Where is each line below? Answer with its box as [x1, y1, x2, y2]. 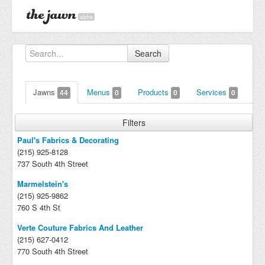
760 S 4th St [17, 202, 60, 213]
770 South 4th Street [17, 245, 88, 257]
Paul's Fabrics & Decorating [17, 134, 119, 146]
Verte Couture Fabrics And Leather [17, 222, 143, 233]
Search [135, 47, 161, 59]
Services [196, 86, 229, 98]
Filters [122, 117, 146, 128]
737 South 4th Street [17, 158, 88, 169]
